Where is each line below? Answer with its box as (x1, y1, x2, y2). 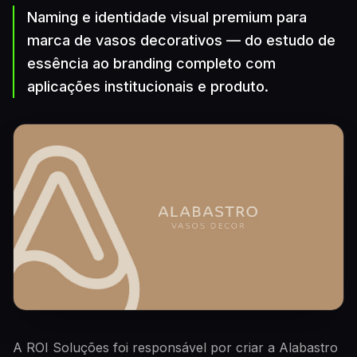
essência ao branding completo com (27, 55, 276, 72)
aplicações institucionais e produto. (27, 78, 269, 95)
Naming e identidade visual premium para (27, 9, 307, 25)
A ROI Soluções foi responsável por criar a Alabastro (13, 339, 338, 355)
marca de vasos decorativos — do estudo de (27, 32, 335, 49)
